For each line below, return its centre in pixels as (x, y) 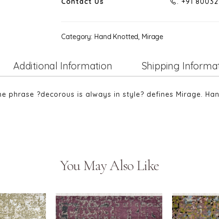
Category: (77, 37)
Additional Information (63, 66)
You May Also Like (109, 165)
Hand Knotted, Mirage (128, 37)
